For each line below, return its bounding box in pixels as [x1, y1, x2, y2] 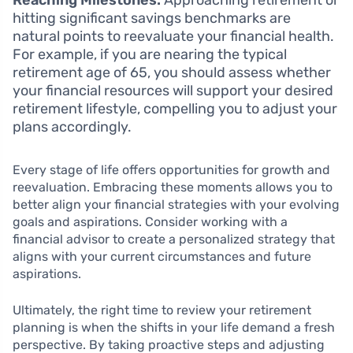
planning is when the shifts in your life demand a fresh [13, 320, 335, 336]
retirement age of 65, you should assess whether [13, 64, 331, 82]
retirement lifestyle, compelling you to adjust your [13, 100, 337, 118]
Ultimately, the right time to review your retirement [13, 303, 311, 318]
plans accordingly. [13, 118, 132, 136]
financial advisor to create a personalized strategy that [13, 232, 335, 247]
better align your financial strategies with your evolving [13, 197, 340, 213]
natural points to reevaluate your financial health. [13, 28, 334, 46]
